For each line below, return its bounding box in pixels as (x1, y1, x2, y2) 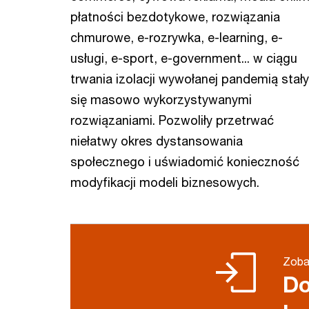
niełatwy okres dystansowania (70, 133, 243, 148)
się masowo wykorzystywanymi (70, 92, 252, 107)
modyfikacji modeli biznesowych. (70, 175, 263, 190)
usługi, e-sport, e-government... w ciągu (70, 50, 297, 66)
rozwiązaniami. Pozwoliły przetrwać (70, 112, 274, 128)
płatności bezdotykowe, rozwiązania (70, 9, 280, 24)
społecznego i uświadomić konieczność (70, 154, 299, 169)
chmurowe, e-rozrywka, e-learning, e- (70, 30, 283, 45)
